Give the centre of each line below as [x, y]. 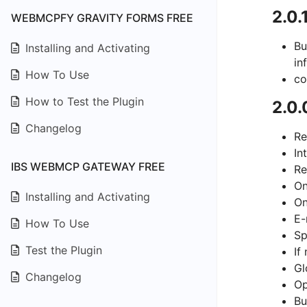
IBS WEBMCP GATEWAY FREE [88, 167]
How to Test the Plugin [83, 101]
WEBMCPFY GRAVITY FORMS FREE [102, 18]
